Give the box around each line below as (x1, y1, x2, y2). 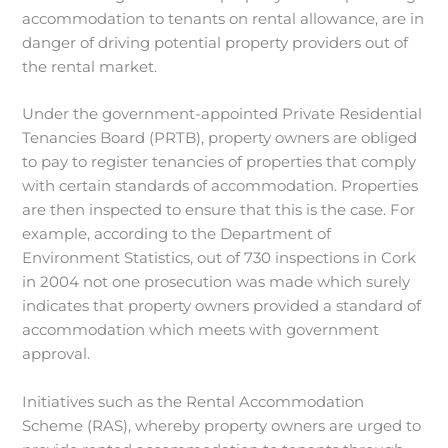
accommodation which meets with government (22, 321, 380, 340)
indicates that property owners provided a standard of (22, 297, 422, 316)
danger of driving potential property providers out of (22, 34, 409, 53)
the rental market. (22, 58, 158, 77)
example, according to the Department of (22, 225, 332, 244)
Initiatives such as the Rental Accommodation (22, 392, 365, 411)
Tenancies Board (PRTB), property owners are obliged (22, 129, 418, 148)
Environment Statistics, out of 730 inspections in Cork (22, 249, 417, 268)
